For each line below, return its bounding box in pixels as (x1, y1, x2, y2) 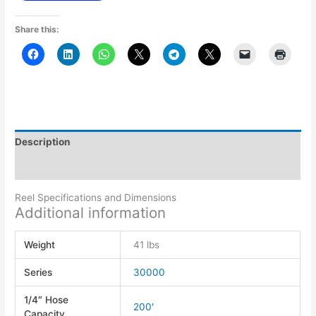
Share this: (15, 23, 60, 35)
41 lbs (133, 238, 160, 250)
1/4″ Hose (24, 293, 69, 305)
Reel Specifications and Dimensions (15, 191, 177, 203)
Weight (24, 238, 56, 250)
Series (24, 266, 53, 278)
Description (15, 136, 71, 148)
